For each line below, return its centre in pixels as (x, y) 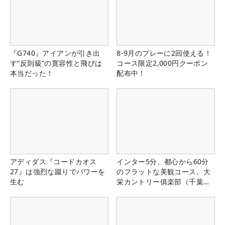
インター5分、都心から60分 (163, 161)
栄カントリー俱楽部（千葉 (160, 181)
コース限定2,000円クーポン (162, 63)
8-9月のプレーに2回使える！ (164, 53)
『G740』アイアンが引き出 (55, 53)
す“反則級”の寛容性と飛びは (56, 63)
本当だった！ (32, 73)
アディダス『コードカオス (53, 161)
